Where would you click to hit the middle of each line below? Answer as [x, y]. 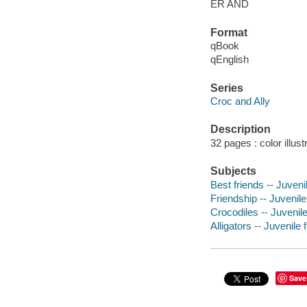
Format [229, 32]
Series [226, 88]
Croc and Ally [240, 101]
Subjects [233, 171]
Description [240, 130]
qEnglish [229, 60]
